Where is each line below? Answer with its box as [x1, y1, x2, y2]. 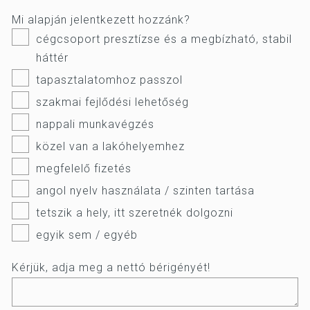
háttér [36, 51, 69, 64]
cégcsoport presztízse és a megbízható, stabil [36, 33, 292, 46]
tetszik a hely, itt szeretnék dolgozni [36, 206, 233, 219]
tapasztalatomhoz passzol [36, 73, 183, 86]
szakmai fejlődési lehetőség [36, 95, 189, 109]
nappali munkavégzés [36, 118, 154, 131]
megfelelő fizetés [36, 162, 131, 175]
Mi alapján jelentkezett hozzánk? [12, 13, 190, 26]
